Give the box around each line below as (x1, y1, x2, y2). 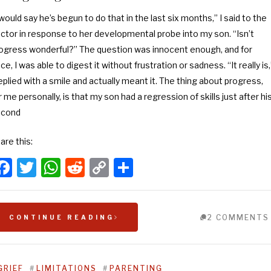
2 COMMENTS (207, 213, 269, 222)
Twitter (36, 155, 100, 179)
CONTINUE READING (8, 214, 114, 221)
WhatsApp (60, 155, 157, 179)
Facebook (11, 155, 99, 179)
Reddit (84, 155, 145, 179)
